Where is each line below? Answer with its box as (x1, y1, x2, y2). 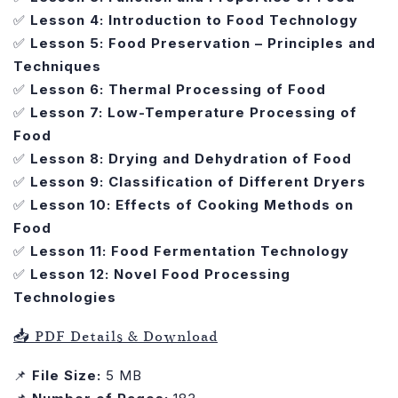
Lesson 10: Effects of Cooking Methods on (30, 195, 354, 213)
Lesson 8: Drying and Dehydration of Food (30, 149, 352, 167)
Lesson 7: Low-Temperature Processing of (30, 103, 357, 121)
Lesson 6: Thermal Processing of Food (30, 80, 326, 98)
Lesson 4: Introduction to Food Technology (30, 11, 358, 28)
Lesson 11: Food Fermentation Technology (30, 242, 349, 259)
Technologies (13, 288, 116, 306)
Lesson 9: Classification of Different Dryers (30, 172, 366, 190)
